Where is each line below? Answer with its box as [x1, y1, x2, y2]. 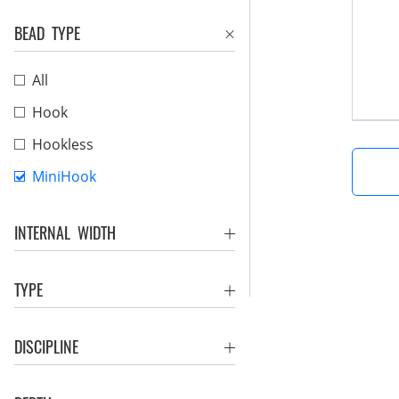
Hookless [32, 134, 94, 154]
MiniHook [32, 167, 96, 186]
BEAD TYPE [14, 21, 80, 45]
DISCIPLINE [14, 335, 78, 358]
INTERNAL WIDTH [14, 221, 116, 244]
